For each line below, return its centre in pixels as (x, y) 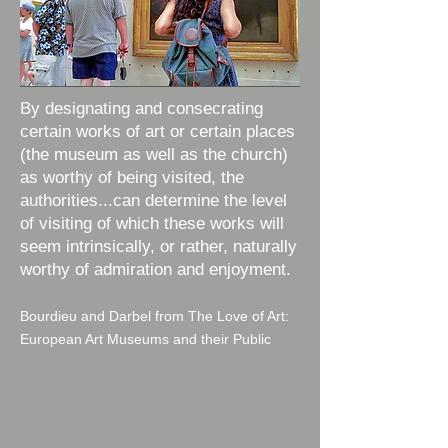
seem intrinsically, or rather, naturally (158, 246)
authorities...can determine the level (153, 200)
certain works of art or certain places (157, 131)
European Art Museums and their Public (145, 339)
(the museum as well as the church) (154, 154)
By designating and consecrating (141, 108)
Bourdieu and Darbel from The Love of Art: (154, 316)
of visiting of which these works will (152, 223)
